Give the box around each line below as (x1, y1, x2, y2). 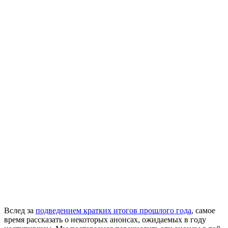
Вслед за (4, 206, 36, 215)
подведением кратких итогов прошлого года (36, 206, 191, 215)
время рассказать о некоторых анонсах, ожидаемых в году (4, 215, 206, 224)
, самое (191, 206, 215, 215)
